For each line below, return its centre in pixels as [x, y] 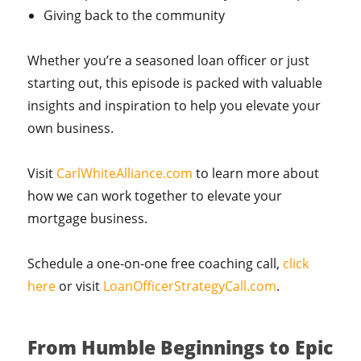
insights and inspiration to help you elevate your [174, 106]
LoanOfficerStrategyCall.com [190, 286]
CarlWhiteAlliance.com [125, 173]
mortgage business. [88, 218]
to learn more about [256, 173]
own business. [71, 128]
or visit [80, 286]
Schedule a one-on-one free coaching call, [156, 263]
